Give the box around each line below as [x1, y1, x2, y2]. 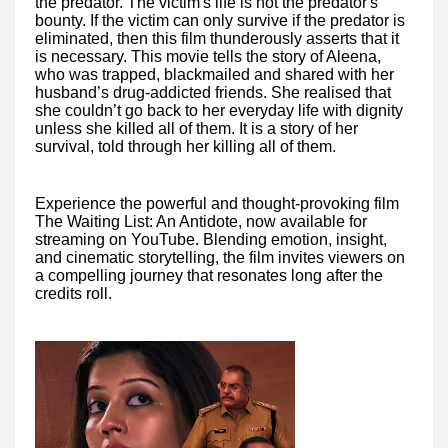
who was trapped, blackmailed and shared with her [35, 66, 394, 84]
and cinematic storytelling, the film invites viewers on [35, 248, 405, 266]
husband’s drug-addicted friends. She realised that [35, 84, 391, 102]
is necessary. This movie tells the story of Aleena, [35, 48, 381, 66]
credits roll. [35, 284, 112, 302]
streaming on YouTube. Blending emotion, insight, [35, 230, 387, 248]
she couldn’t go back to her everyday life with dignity [35, 102, 403, 120]
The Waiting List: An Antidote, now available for [35, 212, 367, 230]
